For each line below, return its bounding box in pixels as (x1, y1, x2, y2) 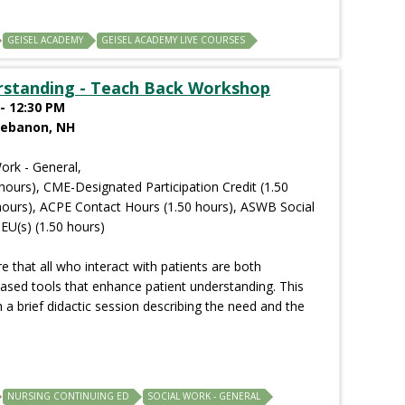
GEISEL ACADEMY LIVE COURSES (101, 33, 246, 46)
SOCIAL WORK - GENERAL (147, 389, 261, 402)
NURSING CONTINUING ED (7, 389, 130, 402)
